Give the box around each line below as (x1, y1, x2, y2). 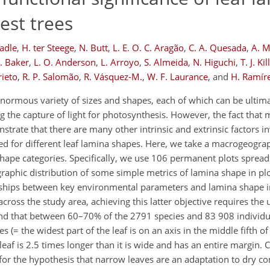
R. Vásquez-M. (84, 71, 142, 83)
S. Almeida (144, 56, 188, 68)
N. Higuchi (193, 56, 236, 68)
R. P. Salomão (22, 71, 79, 83)
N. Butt (79, 42, 108, 54)
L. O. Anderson (34, 56, 96, 68)
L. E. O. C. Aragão (113, 42, 184, 54)
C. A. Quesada (189, 42, 246, 54)
